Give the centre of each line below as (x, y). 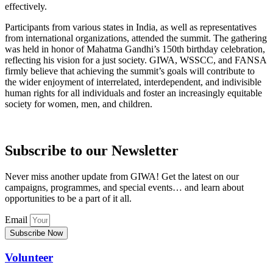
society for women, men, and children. (79, 104)
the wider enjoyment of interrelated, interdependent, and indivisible (133, 82)
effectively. (26, 7)
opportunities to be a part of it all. (68, 198)
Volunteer (29, 257)
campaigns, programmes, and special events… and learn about (124, 187)
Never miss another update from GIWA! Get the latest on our (122, 176)
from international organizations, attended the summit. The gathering (136, 38)
